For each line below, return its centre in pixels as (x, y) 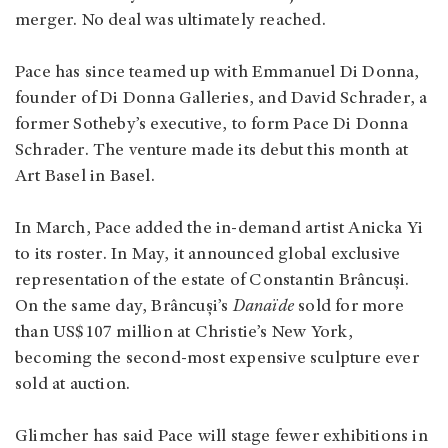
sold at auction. (73, 385)
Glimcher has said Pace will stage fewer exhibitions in (221, 437)
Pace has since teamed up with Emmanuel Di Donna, (217, 73)
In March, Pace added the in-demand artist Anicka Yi (219, 229)
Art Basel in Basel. (85, 177)
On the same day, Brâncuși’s (124, 307)
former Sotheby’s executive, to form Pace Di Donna (211, 125)
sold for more (349, 307)
